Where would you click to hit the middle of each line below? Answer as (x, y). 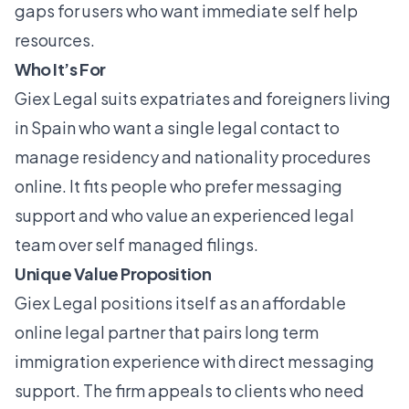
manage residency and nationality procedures (193, 157)
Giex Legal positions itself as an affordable (180, 303)
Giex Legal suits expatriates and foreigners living (203, 99)
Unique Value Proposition (113, 274)
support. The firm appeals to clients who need (189, 391)
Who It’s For (60, 69)
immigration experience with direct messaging (194, 362)
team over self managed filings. (136, 245)
